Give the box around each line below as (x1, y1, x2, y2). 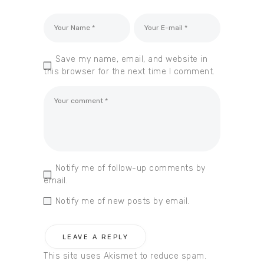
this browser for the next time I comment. (44, 67, 215, 77)
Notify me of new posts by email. (55, 196, 190, 206)
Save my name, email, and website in (55, 54, 208, 65)
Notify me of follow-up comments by (55, 163, 206, 173)
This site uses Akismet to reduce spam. (44, 251, 206, 262)
